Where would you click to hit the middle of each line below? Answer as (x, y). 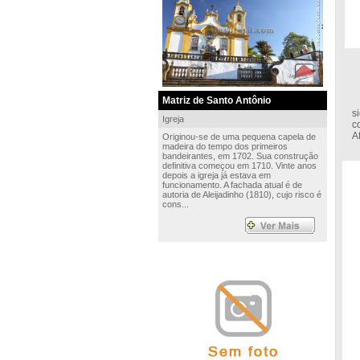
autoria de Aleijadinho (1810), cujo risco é (241, 194)
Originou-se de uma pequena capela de (239, 137)
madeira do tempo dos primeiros (225, 146)
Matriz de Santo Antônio (216, 100)
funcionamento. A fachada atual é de (232, 185)
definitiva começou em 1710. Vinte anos (239, 166)
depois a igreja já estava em (216, 175)
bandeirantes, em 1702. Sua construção (240, 156)
